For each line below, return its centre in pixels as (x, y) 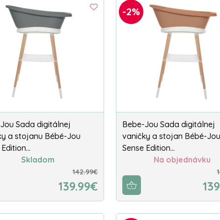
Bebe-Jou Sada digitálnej (169, 124)
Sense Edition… (149, 148)
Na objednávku (182, 160)
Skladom (38, 160)
